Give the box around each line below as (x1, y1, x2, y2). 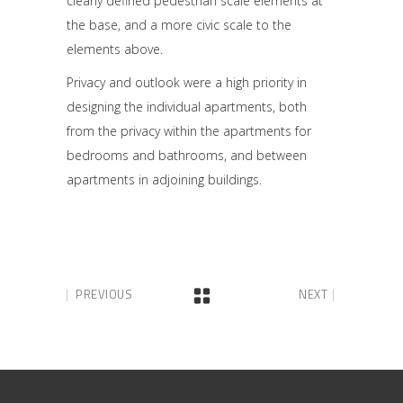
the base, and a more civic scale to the (67, 16, 291, 34)
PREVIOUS (76, 285, 132, 304)
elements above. (67, 40, 163, 58)
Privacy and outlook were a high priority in (67, 74, 307, 92)
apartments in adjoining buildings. (67, 171, 262, 189)
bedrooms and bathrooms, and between (67, 147, 307, 165)
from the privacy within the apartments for (67, 122, 311, 140)
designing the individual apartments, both (67, 98, 307, 116)
